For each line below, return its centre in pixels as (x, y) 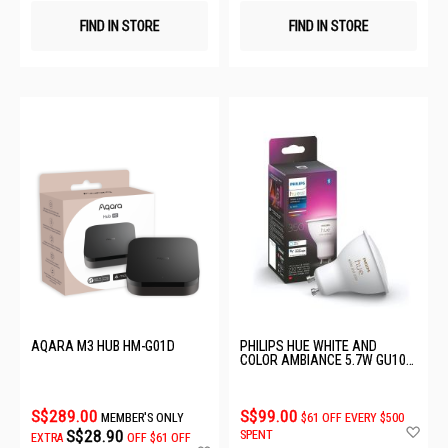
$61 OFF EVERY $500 (352, 417)
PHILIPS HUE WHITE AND (308, 345)
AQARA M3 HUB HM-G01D (103, 345)
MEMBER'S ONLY (142, 417)
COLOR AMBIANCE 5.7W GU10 (323, 359)
